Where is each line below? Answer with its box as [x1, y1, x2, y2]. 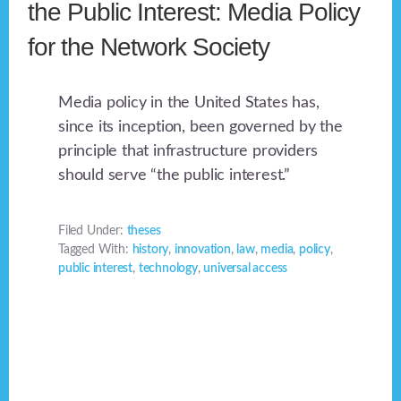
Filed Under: [58, 225, 127, 238]
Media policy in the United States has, [58, 95, 320, 112]
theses [126, 225, 161, 238]
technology [138, 262, 198, 276]
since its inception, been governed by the [58, 119, 343, 136]
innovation [174, 243, 231, 257]
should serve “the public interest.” [58, 167, 291, 184]
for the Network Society [28, 33, 270, 62]
